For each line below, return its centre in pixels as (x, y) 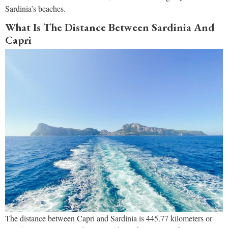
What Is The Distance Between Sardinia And (110, 27)
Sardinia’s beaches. (35, 9)
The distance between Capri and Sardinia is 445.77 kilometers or (109, 218)
